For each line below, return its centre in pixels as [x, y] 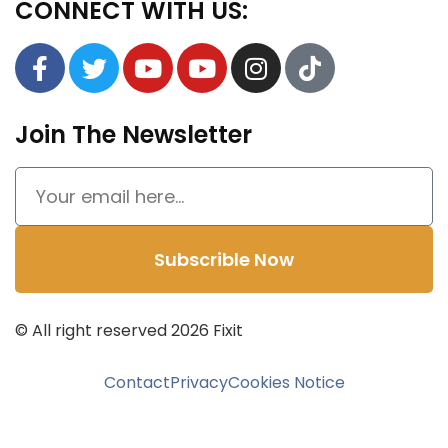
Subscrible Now [224, 259]
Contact [136, 382]
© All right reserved [93, 330]
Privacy [198, 382]
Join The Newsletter [133, 134]
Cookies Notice [286, 382]
